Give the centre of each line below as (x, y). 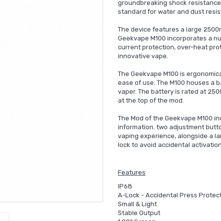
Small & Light (137, 204)
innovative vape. (143, 56)
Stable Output (139, 213)
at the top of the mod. (151, 100)
